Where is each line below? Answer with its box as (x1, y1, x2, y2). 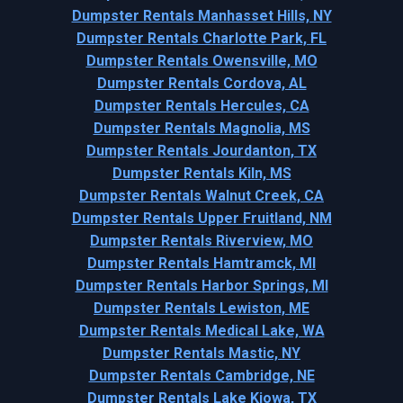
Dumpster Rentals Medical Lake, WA (78, 322, 325, 339)
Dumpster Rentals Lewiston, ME (94, 300, 309, 317)
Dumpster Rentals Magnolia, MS (93, 120, 310, 137)
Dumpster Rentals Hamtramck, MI (87, 255, 316, 272)
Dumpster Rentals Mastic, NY (103, 345, 300, 362)
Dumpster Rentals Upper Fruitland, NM (71, 210, 332, 227)
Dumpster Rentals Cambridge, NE (88, 367, 315, 384)
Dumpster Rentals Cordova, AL (96, 75, 307, 92)
